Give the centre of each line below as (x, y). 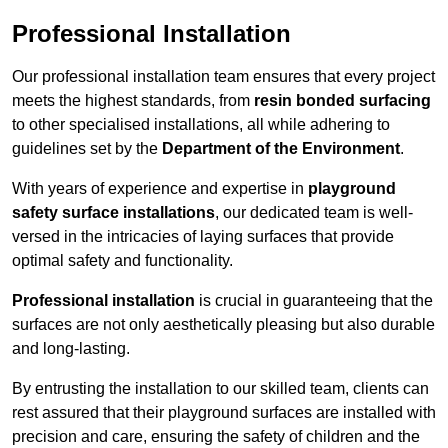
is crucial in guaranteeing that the (314, 301)
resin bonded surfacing (342, 101)
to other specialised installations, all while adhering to (201, 125)
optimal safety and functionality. (122, 261)
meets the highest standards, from (133, 101)
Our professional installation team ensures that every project (223, 77)
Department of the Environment (281, 149)
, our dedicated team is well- (314, 213)
